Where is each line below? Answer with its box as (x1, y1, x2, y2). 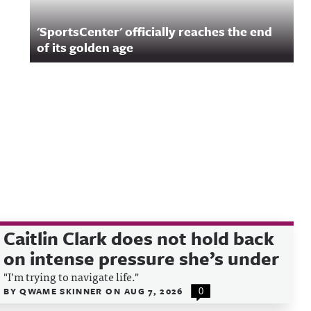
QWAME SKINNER (19, 285, 106, 297)
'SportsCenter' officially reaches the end (37, 22, 272, 40)
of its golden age (37, 38, 133, 56)
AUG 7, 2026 (124, 285, 183, 297)
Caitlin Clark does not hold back (3, 225, 275, 251)
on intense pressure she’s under (3, 245, 280, 271)
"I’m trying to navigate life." (3, 267, 140, 285)
